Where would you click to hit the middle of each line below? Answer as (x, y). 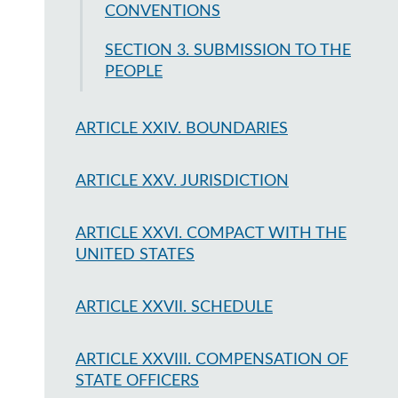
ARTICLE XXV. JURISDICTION (182, 181)
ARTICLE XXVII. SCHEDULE (174, 307)
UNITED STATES (135, 255)
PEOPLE (134, 72)
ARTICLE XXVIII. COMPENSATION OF (212, 360)
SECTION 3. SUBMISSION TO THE (228, 51)
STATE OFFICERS (137, 381)
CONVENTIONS (163, 12)
